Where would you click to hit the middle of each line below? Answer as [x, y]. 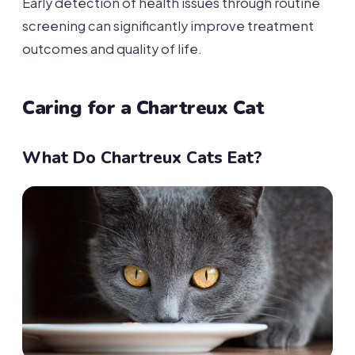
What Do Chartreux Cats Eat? [142, 158]
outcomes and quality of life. [112, 49]
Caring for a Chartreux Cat [143, 108]
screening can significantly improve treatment [168, 26]
